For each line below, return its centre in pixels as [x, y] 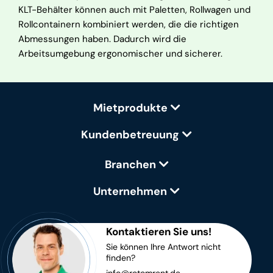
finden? [121, 258]
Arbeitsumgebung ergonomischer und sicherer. [120, 54]
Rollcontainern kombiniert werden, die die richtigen [129, 24]
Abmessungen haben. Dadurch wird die [102, 39]
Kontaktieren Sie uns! [159, 232]
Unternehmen [130, 191]
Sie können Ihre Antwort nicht [163, 247]
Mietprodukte [130, 108]
